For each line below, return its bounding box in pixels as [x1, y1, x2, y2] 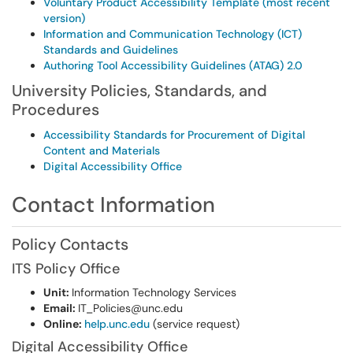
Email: [43, 301, 78, 315]
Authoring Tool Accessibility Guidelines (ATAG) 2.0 [43, 58, 303, 72]
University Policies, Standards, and [12, 80, 267, 101]
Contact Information [12, 191, 215, 218]
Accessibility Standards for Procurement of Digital [43, 128, 305, 142]
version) [43, 11, 85, 25]
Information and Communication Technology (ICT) [43, 27, 302, 41]
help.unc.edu [84, 317, 150, 331]
